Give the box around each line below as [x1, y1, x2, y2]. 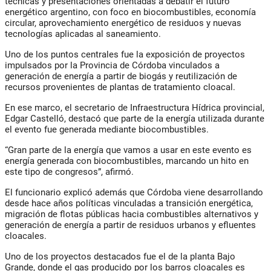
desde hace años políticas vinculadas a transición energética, [5, 198, 253, 209]
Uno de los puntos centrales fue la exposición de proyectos [5, 49, 245, 60]
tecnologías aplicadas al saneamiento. [5, 28, 161, 40]
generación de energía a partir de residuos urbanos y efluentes [5, 220, 256, 231]
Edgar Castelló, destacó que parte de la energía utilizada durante [5, 113, 264, 125]
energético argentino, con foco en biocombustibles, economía [5, 7, 256, 18]
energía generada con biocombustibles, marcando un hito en [5, 155, 249, 167]
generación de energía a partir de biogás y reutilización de [5, 71, 237, 82]
